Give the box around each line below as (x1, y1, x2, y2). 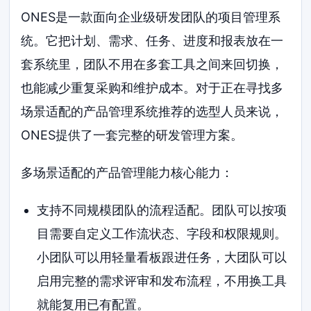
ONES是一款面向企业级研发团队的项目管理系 (21, 10, 281, 25)
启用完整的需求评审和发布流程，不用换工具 (36, 273, 287, 288)
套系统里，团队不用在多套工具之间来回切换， (21, 57, 284, 72)
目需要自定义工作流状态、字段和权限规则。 (36, 226, 287, 241)
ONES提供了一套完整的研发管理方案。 (21, 128, 244, 143)
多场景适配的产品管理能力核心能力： (21, 165, 234, 180)
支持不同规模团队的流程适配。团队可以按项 (36, 202, 287, 217)
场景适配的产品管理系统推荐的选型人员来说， (21, 104, 284, 119)
